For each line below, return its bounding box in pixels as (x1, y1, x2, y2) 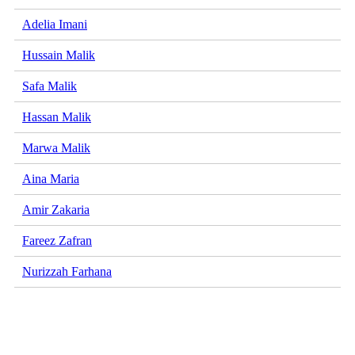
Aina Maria (22, 172, 79, 186)
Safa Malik (22, 79, 77, 94)
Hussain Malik (22, 48, 95, 63)
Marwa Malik (22, 141, 90, 155)
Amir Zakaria (22, 203, 90, 217)
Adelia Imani (22, 17, 87, 32)
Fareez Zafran (22, 234, 92, 248)
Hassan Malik (22, 110, 91, 124)
